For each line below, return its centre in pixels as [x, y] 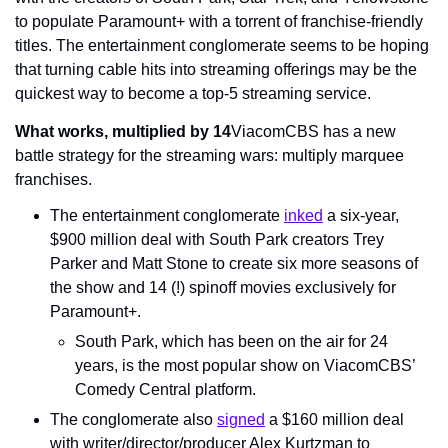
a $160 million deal [334, 419]
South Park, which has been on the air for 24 [231, 341]
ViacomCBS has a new [313, 131]
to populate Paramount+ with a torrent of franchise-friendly [219, 21]
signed [241, 419]
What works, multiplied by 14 [123, 131]
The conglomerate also [133, 419]
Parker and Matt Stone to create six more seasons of [234, 263]
